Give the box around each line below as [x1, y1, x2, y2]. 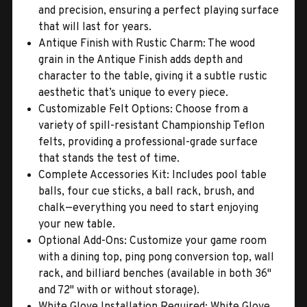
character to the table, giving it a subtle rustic [38, 69, 268, 84]
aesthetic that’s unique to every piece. [38, 86, 229, 100]
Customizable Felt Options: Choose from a [38, 102, 249, 116]
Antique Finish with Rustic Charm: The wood [38, 36, 256, 51]
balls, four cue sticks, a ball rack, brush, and [38, 184, 255, 199]
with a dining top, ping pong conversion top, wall [38, 250, 275, 265]
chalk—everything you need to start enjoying [38, 201, 259, 215]
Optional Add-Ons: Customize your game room [38, 234, 267, 248]
